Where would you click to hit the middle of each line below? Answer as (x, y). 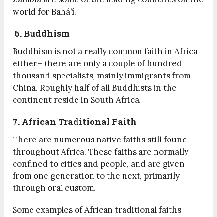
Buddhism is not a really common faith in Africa (105, 52)
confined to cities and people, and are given (99, 164)
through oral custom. (54, 188)
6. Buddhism (41, 34)
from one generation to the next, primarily (96, 176)
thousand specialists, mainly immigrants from (102, 76)
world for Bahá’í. (45, 12)
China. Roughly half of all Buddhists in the (95, 88)
